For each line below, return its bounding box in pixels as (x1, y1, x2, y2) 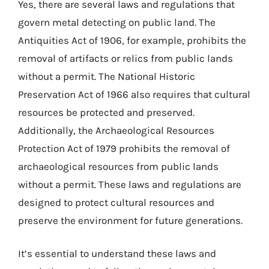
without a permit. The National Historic (18, 70, 195, 82)
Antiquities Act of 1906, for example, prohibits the (18, 34, 246, 46)
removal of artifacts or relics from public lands (18, 52, 233, 64)
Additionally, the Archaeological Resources (18, 124, 214, 136)
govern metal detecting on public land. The (18, 16, 216, 28)
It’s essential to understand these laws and (18, 247, 216, 259)
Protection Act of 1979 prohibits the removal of (18, 142, 230, 154)
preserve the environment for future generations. (18, 214, 243, 226)
